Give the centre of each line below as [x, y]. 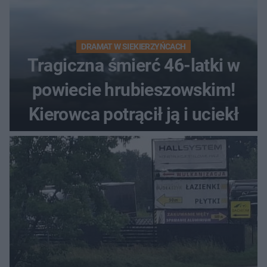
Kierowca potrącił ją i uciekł [133, 114]
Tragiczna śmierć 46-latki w [133, 66]
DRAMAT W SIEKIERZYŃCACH [133, 47]
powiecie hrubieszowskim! [133, 90]
